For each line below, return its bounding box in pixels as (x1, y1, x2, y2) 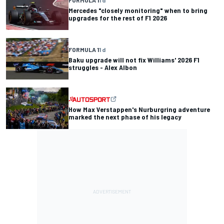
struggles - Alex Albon (68, 63, 137, 72)
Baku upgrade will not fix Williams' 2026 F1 (68, 55, 199, 64)
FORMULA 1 (68, 46, 99, 53)
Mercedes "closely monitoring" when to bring (68, 5, 207, 14)
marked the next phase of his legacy (68, 112, 181, 121)
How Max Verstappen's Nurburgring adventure (68, 105, 210, 114)
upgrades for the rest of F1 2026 (68, 13, 167, 22)
